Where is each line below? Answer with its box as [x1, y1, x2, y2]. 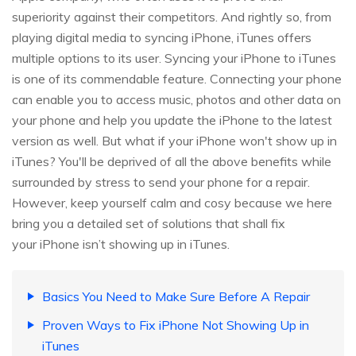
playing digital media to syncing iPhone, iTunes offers [12, 29, 311, 46]
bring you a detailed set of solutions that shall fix [12, 215, 285, 232]
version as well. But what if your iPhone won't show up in [12, 133, 337, 149]
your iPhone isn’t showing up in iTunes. [12, 236, 230, 253]
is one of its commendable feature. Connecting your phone [12, 71, 342, 87]
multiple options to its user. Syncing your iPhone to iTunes [12, 50, 336, 67]
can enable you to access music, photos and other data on [12, 91, 341, 108]
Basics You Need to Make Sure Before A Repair [42, 288, 310, 305]
